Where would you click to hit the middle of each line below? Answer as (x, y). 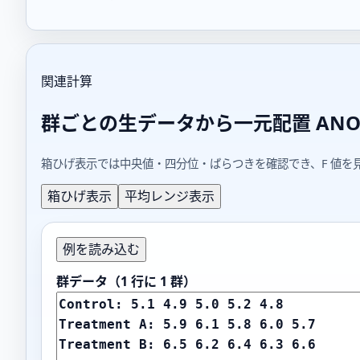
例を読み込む (101, 250)
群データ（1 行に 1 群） (126, 282)
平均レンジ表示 (170, 196)
